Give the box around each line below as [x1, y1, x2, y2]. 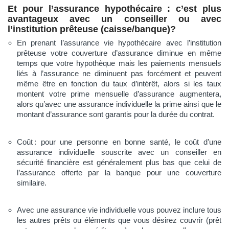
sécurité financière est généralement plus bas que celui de [17, 157, 221, 167]
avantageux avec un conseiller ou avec [8, 14, 221, 25]
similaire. [17, 178, 47, 187]
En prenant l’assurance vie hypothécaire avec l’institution [17, 38, 221, 48]
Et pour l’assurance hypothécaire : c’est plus [8, 4, 221, 14]
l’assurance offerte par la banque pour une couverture [17, 168, 221, 177]
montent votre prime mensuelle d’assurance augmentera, [17, 89, 221, 99]
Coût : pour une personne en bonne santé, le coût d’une [17, 137, 221, 146]
